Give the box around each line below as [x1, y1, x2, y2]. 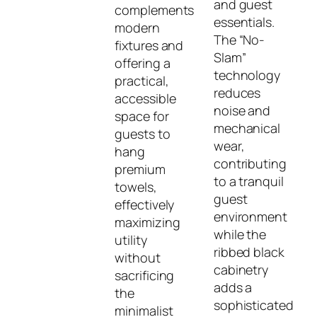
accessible [115, 90, 176, 108]
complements [115, 1, 195, 19]
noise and [213, 101, 271, 119]
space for [115, 108, 169, 125]
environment [213, 207, 287, 225]
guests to [115, 125, 171, 143]
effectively [115, 196, 175, 214]
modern [115, 19, 160, 37]
